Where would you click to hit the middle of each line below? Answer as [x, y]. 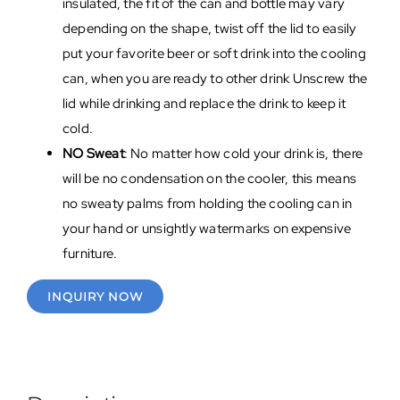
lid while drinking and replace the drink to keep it [204, 104]
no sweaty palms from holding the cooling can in [207, 204]
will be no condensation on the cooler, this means [209, 179]
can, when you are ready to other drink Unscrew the [215, 79]
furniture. [90, 254]
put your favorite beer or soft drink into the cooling [214, 54]
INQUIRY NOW [95, 297]
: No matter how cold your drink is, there [243, 154]
